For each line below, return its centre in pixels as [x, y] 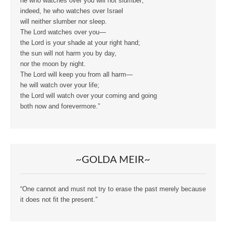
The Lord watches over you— [63, 33]
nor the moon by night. [53, 64]
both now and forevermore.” [60, 107]
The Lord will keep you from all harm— [76, 75]
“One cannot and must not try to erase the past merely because [113, 189]
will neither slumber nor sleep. [64, 22]
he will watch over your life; [60, 86]
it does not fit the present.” [59, 200]
